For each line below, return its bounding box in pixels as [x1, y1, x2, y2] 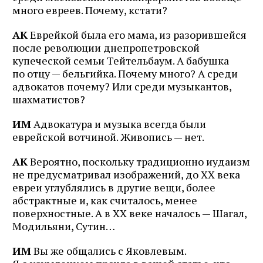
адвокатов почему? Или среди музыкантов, [12, 79, 231, 93]
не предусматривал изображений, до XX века [12, 167, 240, 181]
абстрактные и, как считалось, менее [12, 193, 197, 207]
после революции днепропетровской [12, 40, 200, 55]
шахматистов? [12, 92, 85, 106]
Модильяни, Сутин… [12, 218, 115, 233]
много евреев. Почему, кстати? [12, 2, 167, 17]
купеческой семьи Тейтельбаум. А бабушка [12, 53, 229, 68]
